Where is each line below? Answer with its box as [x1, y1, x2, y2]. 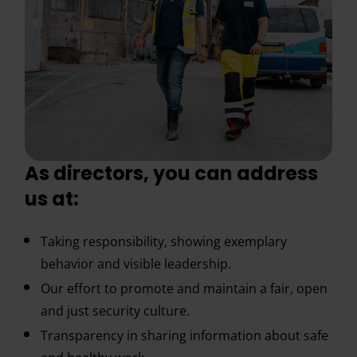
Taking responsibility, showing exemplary [41, 233, 288, 250]
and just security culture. [41, 302, 190, 320]
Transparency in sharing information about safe [41, 327, 329, 344]
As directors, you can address [25, 160, 319, 186]
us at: [25, 186, 80, 212]
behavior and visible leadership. [41, 255, 232, 273]
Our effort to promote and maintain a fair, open [41, 280, 328, 297]
